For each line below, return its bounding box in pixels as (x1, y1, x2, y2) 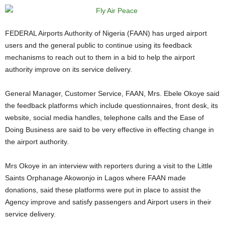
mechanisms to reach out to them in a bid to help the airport (5, 53, 195, 61)
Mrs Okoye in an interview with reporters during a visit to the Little (5, 162, 11, 170)
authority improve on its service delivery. (5, 65, 132, 73)
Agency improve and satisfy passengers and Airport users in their (5, 198, 211, 206)
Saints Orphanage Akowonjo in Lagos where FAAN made (5, 174, 186, 182)
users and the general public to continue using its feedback (5, 41, 192, 49)
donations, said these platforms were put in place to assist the (5, 186, 201, 194)
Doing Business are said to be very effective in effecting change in (5, 126, 214, 134)
